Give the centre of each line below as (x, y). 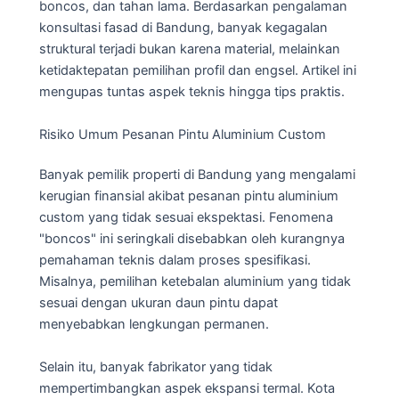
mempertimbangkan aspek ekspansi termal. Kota (187, 388)
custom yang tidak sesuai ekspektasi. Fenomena (186, 218)
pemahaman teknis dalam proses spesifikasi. (175, 261)
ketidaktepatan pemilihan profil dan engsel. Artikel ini (198, 71)
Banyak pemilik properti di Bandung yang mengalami (197, 175)
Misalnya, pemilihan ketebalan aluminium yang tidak (195, 282)
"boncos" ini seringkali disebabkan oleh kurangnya (192, 239)
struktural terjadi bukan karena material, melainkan (190, 49)
